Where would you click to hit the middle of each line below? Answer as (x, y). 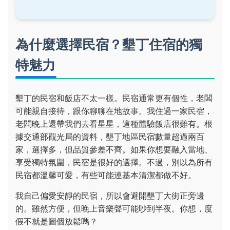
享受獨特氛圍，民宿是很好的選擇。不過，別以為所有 (114, 162)
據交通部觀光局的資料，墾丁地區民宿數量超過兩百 (110, 137)
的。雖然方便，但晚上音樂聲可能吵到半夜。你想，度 (114, 208)
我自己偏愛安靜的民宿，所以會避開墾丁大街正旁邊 (110, 196)
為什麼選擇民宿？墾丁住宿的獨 (109, 44)
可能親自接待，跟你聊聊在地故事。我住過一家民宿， (114, 111)
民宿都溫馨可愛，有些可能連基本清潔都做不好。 (106, 175)
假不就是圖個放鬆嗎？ (56, 221)
